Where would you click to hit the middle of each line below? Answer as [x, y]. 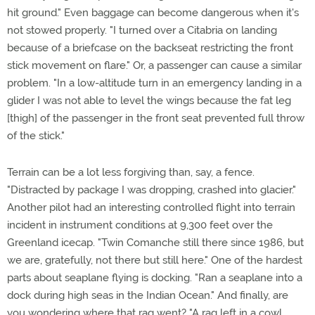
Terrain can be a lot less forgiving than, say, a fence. [131, 172]
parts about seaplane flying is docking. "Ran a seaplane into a [155, 278]
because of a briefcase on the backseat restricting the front [150, 48]
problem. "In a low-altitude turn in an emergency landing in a [154, 83]
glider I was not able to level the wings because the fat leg [149, 101]
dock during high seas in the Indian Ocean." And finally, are [148, 295]
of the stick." [36, 136]
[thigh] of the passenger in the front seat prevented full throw [156, 118]
